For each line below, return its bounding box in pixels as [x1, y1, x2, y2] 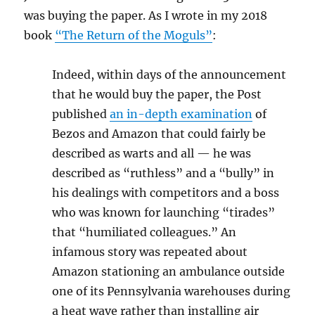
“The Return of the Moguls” [55, 27, 213, 42]
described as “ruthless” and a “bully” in [52, 165, 275, 180]
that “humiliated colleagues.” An [52, 224, 237, 239]
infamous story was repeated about [52, 244, 248, 259]
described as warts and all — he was [52, 146, 252, 160]
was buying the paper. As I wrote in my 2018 [24, 8, 268, 22]
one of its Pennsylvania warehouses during [52, 283, 291, 298]
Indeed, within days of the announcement [52, 67, 287, 82]
